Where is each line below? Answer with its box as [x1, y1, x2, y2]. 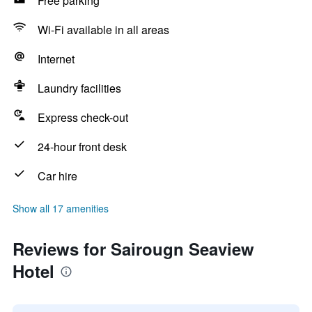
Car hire [38, 168, 77, 184]
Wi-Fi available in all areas [38, 22, 169, 38]
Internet [38, 51, 75, 67]
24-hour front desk [38, 139, 127, 155]
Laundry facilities [38, 80, 121, 96]
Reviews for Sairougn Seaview [13, 237, 254, 260]
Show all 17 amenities [13, 201, 109, 215]
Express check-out [38, 109, 128, 125]
